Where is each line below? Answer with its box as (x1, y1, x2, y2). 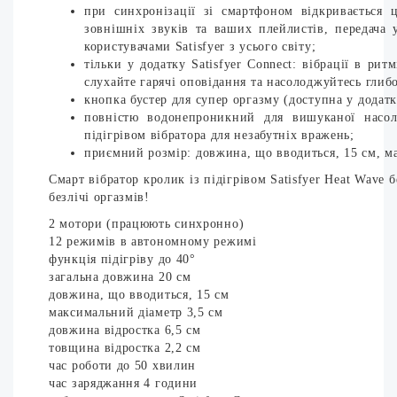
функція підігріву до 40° (49, 253, 196, 266)
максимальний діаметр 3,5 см (49, 306, 223, 319)
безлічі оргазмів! (49, 191, 150, 204)
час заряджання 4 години (49, 377, 198, 390)
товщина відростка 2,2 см (49, 341, 201, 354)
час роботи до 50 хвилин (49, 359, 197, 372)
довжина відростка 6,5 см (49, 323, 201, 337)
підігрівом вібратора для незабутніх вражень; (84, 128, 354, 142)
